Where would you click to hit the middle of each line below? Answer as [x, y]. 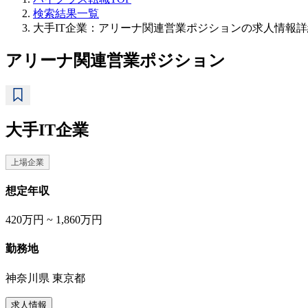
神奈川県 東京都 [45, 278]
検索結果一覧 [66, 13]
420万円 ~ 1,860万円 [54, 220]
